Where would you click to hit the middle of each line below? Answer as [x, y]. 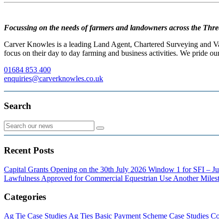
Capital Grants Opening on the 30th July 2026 [76, 169]
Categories [25, 197]
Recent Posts [29, 150]
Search [18, 106]
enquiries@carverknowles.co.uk [54, 78]
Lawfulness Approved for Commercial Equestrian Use [88, 178]
